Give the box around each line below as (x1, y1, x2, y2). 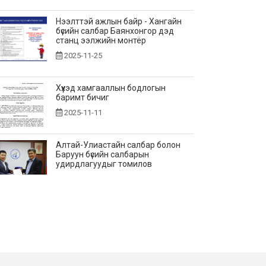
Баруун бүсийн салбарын (56, 150, 150, 159)
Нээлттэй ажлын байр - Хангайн (56, 17, 182, 26)
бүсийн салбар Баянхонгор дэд (56, 26, 175, 36)
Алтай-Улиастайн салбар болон (56, 140, 181, 150)
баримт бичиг (56, 93, 110, 102)
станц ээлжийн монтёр (56, 36, 147, 45)
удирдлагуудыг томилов (56, 159, 153, 169)
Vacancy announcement (56, 207, 148, 216)
